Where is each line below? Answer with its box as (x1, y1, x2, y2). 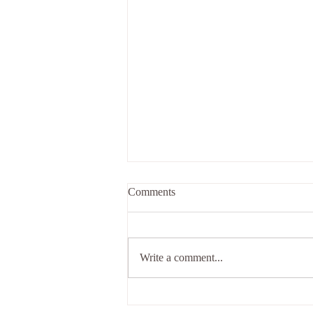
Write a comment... (140, 252, 223, 264)
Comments (128, 186, 175, 198)
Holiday (145, 232, 185, 247)
